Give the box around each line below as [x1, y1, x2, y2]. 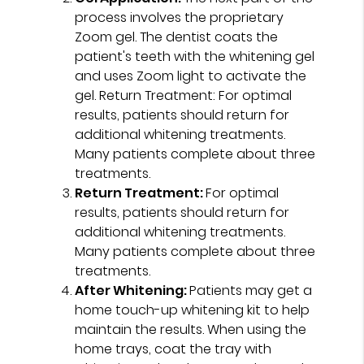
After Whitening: [75, 280, 190, 300]
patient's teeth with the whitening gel [75, 46, 315, 66]
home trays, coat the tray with [75, 339, 272, 358]
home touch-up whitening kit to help [75, 300, 310, 319]
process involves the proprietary [75, 7, 284, 27]
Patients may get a [189, 280, 313, 300]
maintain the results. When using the [75, 319, 307, 339]
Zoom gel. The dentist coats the [75, 27, 279, 46]
